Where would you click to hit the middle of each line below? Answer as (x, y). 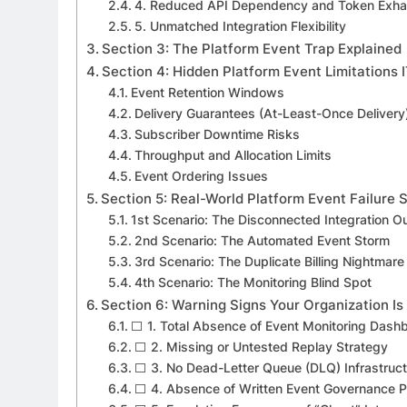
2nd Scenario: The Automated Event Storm (262, 240)
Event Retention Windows (207, 92)
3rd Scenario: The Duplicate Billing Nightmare (269, 261)
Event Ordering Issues (201, 176)
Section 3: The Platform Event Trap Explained (252, 48)
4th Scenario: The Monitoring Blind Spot (253, 282)
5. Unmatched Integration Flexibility (240, 26)
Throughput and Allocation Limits (233, 155)
